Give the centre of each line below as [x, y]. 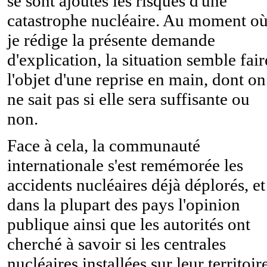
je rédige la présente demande [111, 40]
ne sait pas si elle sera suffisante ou [128, 99]
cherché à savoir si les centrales [117, 243]
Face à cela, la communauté [104, 145]
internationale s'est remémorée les [125, 165]
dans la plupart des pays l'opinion [124, 204]
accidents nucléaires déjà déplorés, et [136, 184]
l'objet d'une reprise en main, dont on [136, 79]
